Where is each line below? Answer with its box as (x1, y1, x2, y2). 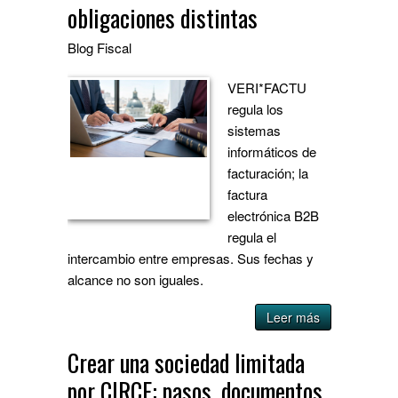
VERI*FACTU (227, 78, 307, 98)
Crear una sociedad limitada (68, 345, 306, 381)
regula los (227, 99, 284, 119)
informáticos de (227, 142, 317, 162)
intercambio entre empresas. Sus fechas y (68, 249, 314, 268)
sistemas (227, 121, 282, 140)
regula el (227, 227, 277, 247)
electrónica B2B (227, 206, 320, 226)
